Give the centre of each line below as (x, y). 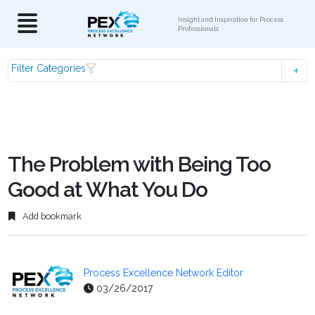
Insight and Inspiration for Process (231, 19)
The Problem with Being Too (140, 164)
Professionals (198, 28)
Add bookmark (51, 217)
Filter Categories (49, 68)
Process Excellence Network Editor (164, 273)
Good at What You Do (108, 189)
